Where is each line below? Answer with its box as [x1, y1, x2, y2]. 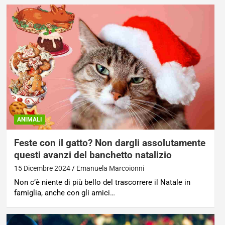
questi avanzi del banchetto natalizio [14, 149, 172, 161]
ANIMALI [17, 116, 42, 123]
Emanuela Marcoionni [76, 164, 144, 172]
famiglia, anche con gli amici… [14, 188, 115, 197]
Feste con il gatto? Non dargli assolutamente [14, 137, 205, 149]
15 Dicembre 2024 [14, 164, 70, 172]
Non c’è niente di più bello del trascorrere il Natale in [14, 177, 190, 187]
